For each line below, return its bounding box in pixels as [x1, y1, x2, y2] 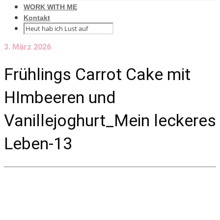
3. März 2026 [4, 42, 51, 52]
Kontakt [24, 14, 50, 22]
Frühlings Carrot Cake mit [4, 64, 191, 84]
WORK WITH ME [24, 3, 77, 11]
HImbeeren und [4, 87, 116, 107]
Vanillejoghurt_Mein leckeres [4, 110, 216, 130]
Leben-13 [4, 133, 72, 153]
